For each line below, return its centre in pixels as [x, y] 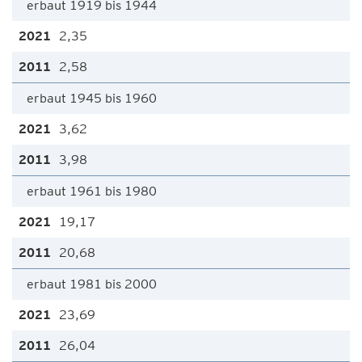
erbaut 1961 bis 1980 [92, 191]
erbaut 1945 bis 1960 [92, 98]
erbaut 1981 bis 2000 [92, 284]
